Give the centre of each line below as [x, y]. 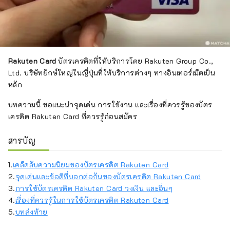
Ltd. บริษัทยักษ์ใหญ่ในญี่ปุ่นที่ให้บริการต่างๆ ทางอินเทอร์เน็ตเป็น [112, 73]
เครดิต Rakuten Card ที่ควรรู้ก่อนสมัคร [73, 117]
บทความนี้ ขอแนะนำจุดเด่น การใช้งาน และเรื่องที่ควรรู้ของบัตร [110, 105]
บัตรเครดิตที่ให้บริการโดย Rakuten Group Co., [135, 61]
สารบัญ [22, 141]
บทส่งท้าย [31, 212]
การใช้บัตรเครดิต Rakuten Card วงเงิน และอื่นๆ [94, 188]
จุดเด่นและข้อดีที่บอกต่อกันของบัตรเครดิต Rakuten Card [108, 177]
